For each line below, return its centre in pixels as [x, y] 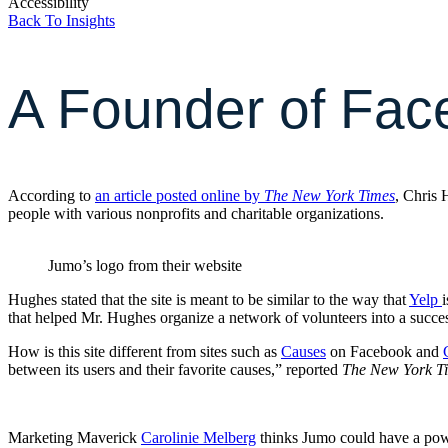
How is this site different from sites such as [144, 352]
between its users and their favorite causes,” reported [175, 370]
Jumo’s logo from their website [145, 266]
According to [51, 196]
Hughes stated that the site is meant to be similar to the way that [208, 300]
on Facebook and [384, 352]
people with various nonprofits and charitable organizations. [196, 214]
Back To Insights [61, 20]
